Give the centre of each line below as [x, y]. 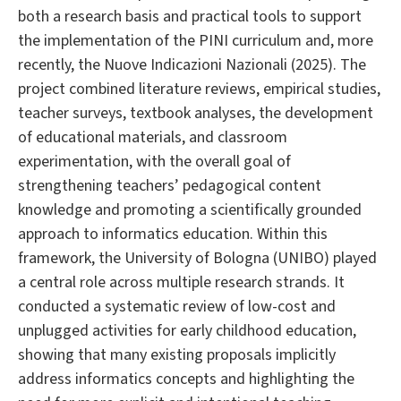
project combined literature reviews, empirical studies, [199, 90]
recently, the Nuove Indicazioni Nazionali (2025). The [192, 65]
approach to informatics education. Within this [173, 235]
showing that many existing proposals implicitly [177, 355]
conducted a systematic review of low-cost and [177, 307]
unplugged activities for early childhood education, [187, 331]
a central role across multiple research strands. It [181, 283]
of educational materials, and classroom [153, 138]
